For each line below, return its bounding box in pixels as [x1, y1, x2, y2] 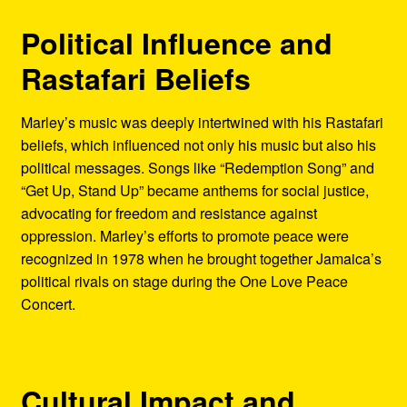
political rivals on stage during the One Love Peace [20, 271, 348, 293]
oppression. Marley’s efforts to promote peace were [20, 225, 349, 247]
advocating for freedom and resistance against [20, 203, 317, 224]
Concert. [20, 293, 75, 315]
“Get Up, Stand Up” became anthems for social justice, [20, 180, 369, 202]
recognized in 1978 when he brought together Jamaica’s [20, 248, 382, 270]
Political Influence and [20, 22, 333, 65]
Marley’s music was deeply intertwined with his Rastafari [20, 112, 383, 134]
